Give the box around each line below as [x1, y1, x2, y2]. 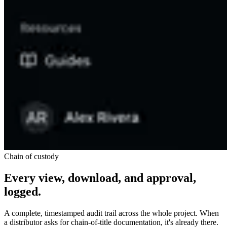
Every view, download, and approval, [4, 171, 196, 185]
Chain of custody [4, 152, 59, 161]
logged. [4, 185, 41, 199]
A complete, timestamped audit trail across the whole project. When [4, 209, 219, 218]
